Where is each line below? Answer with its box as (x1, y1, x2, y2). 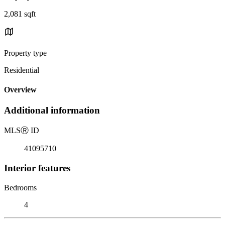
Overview (4, 85, 37, 94)
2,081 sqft (4, 9, 36, 18)
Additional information (4, 105, 100, 116)
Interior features (4, 162, 70, 173)
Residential (4, 65, 39, 74)
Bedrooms (4, 183, 37, 192)
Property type (4, 48, 47, 57)
